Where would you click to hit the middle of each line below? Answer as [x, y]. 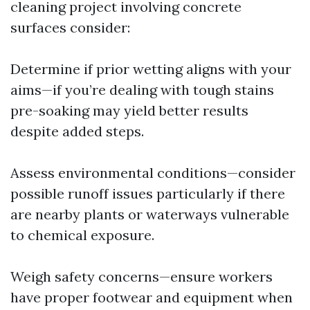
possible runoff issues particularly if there [148, 193]
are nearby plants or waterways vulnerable [150, 214]
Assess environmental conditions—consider [153, 173]
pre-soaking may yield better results [129, 110]
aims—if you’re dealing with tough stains [142, 90]
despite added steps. [77, 131]
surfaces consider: [70, 27]
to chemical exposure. [82, 235]
